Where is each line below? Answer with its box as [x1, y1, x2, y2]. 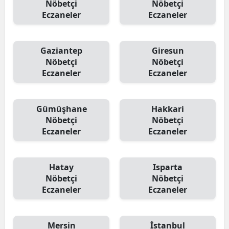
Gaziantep [40, 45, 82, 56]
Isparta [153, 162, 182, 173]
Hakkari [151, 103, 184, 114]
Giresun [151, 45, 184, 56]
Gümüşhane [36, 103, 87, 114]
